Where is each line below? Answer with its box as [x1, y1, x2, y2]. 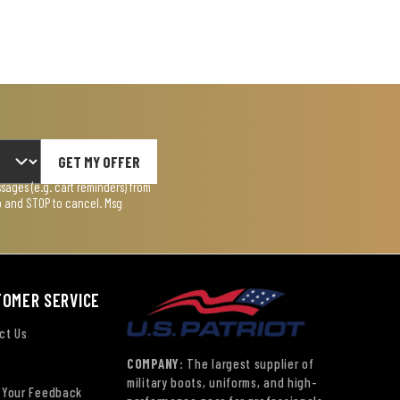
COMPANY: [127, 355, 184, 372]
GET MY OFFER [58, 152, 140, 171]
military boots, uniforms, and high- [127, 374, 318, 391]
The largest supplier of [183, 355, 314, 372]
